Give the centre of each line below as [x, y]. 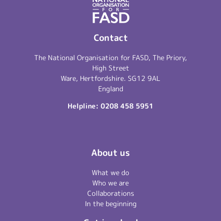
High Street [110, 68]
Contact [110, 37]
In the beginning [110, 204]
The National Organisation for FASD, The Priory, [110, 57]
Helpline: [84, 106]
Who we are [110, 183]
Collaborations [110, 193]
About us [110, 153]
